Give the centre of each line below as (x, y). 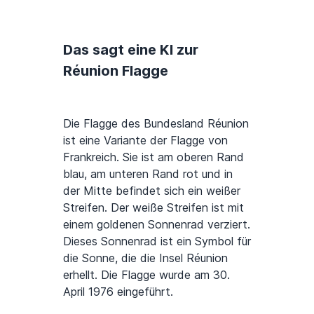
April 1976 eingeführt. (118, 292)
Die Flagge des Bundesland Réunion (156, 124)
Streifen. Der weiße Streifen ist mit (153, 208)
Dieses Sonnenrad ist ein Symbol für (157, 241)
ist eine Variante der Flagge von (145, 141)
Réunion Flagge (116, 71)
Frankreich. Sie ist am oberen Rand (153, 157)
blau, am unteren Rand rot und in (148, 174)
